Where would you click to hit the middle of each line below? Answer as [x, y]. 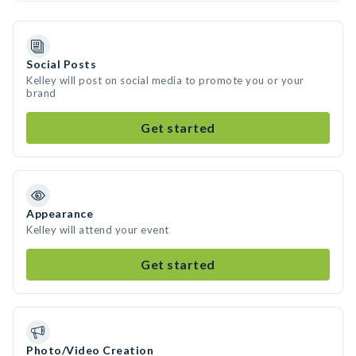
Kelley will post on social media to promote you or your [165, 80]
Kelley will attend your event [98, 230]
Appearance [60, 213]
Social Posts [61, 64]
